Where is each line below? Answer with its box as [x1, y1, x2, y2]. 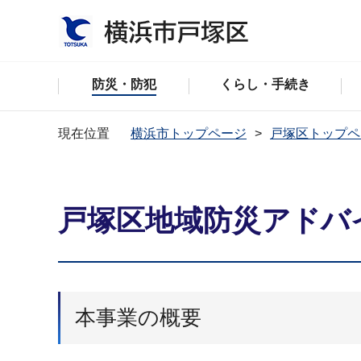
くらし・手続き [220, 77, 311, 91]
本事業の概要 [75, 305, 201, 330]
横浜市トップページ [131, 127, 247, 140]
